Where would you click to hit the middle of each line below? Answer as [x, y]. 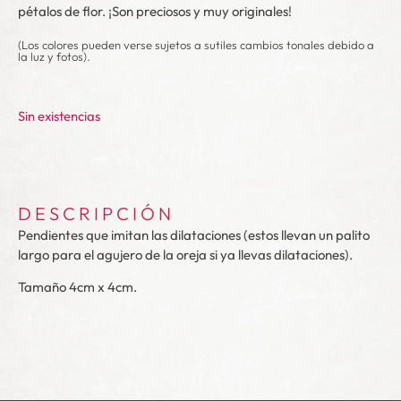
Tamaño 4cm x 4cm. [77, 287]
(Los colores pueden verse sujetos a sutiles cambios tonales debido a [196, 45]
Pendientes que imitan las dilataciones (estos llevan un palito [194, 235]
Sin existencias [59, 116]
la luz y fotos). [54, 56]
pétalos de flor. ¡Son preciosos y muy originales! [155, 11]
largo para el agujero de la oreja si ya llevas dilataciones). [185, 254]
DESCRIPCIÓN [96, 213]
